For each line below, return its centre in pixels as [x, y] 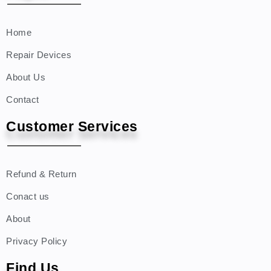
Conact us [28, 196]
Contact [23, 100]
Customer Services [72, 126]
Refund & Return [41, 174]
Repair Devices [39, 55]
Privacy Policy [37, 241]
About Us [26, 77]
